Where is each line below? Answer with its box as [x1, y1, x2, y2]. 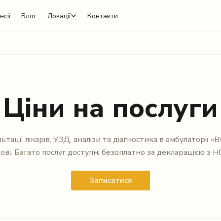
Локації [47, 11, 71, 21]
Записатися [89, 176, 132, 185]
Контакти [87, 11, 118, 21]
